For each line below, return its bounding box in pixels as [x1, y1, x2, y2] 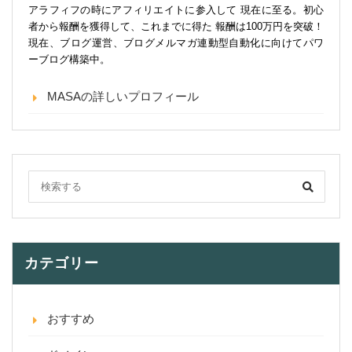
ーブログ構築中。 [28, 53, 110, 66]
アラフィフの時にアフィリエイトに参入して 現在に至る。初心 [28, 4, 324, 16]
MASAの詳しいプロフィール [47, 90, 199, 104]
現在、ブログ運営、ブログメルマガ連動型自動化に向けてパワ [28, 37, 324, 49]
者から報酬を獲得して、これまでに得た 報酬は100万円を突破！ [28, 20, 324, 33]
